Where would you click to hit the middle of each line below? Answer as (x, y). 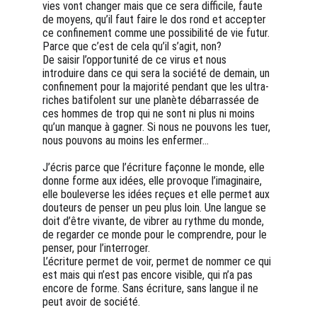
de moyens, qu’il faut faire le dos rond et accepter (156, 19)
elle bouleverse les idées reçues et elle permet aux (157, 194)
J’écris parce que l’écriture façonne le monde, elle (155, 167)
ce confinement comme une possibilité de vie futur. (157, 33)
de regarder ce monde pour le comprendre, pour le (156, 235)
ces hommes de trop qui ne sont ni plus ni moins (150, 114)
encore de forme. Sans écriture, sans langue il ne (152, 288)
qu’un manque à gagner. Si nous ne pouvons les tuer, (158, 127)
